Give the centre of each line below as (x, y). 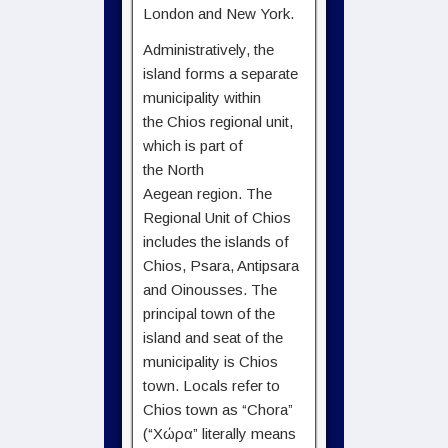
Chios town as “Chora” (218, 409)
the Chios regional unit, (218, 121)
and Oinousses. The (210, 289)
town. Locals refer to (211, 385)
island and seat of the (213, 337)
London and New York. (218, 13)
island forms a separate (220, 73)
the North (173, 169)
